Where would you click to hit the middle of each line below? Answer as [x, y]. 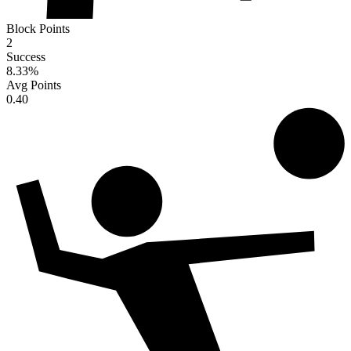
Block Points [38, 29]
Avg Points [34, 85]
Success [26, 57]
